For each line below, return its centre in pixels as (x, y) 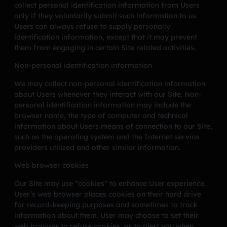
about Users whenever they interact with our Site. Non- (108, 94)
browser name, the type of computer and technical (101, 115)
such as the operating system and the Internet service (107, 137)
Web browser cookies (51, 165)
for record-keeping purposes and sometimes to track (106, 204)
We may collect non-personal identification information (110, 83)
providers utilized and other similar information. (97, 147)
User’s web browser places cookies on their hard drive (108, 194)
